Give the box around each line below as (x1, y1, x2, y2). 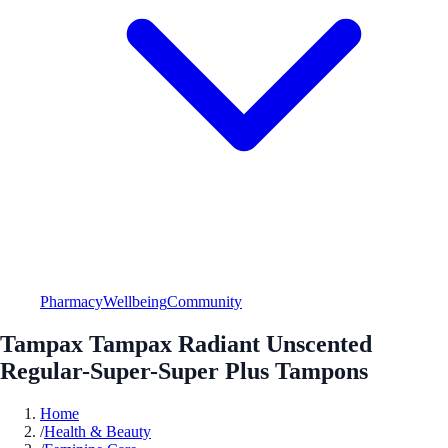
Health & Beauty (44, 422, 151, 440)
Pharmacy (40, 292, 103, 310)
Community (167, 292, 242, 310)
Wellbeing (103, 292, 167, 310)
